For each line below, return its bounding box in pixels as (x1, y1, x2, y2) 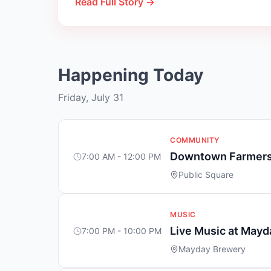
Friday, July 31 (58, 91, 123, 103)
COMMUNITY (170, 135, 220, 145)
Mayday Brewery (178, 244, 246, 254)
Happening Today (58, 65, 203, 85)
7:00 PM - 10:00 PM (82, 226, 162, 236)
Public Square (178, 169, 233, 180)
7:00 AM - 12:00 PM (82, 151, 161, 162)
